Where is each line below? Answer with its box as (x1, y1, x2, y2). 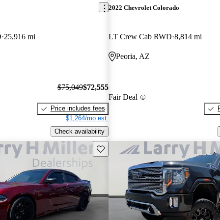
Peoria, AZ (115, 52, 150, 60)
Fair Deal (108, 93, 137, 102)
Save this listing (96, 144, 142, 152)
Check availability (54, 128, 105, 136)
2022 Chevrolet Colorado (108, 3, 179, 11)
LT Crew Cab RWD (108, 32, 172, 41)
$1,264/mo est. (65, 114, 109, 122)
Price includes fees (50, 105, 105, 112)
